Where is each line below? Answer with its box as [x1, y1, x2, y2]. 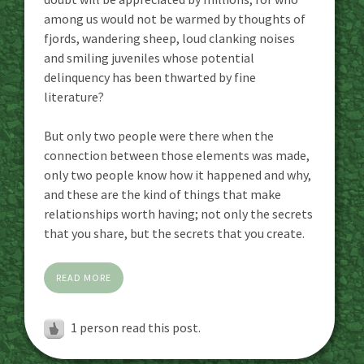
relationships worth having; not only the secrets [44, 205, 313, 222]
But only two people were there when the [44, 127, 274, 144]
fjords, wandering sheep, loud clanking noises [44, 29, 295, 46]
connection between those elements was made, [44, 146, 310, 163]
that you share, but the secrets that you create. [44, 224, 305, 241]
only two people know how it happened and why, [44, 166, 311, 183]
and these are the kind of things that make [44, 185, 281, 202]
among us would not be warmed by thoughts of [44, 10, 305, 27]
